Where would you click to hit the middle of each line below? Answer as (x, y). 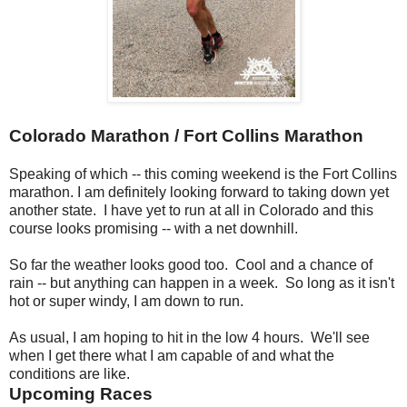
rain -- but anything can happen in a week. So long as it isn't (202, 283)
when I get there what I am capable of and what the (172, 356)
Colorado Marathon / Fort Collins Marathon (186, 136)
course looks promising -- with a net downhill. (154, 229)
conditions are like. (73, 374)
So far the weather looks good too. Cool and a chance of (191, 265)
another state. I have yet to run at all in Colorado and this (191, 211)
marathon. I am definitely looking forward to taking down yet (199, 193)
